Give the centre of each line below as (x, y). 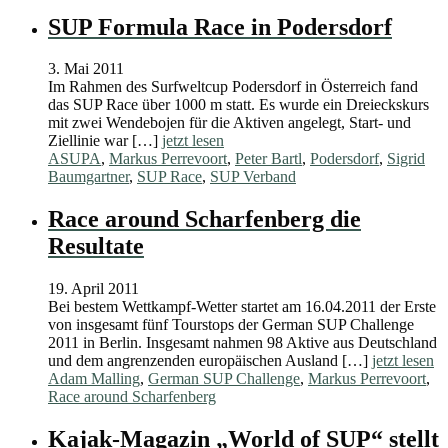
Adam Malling (94, 379)
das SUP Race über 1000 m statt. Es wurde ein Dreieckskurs (238, 105)
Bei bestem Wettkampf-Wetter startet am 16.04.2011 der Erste (242, 307)
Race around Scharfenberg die (204, 219)
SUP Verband (253, 177)
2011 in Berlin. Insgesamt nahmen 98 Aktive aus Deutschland (242, 343)
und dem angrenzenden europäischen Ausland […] (210, 361)
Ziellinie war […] (105, 141)
